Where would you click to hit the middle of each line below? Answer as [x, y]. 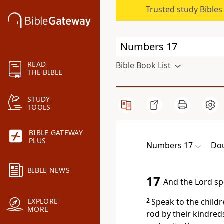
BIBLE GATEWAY [56, 133]
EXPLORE [43, 201]
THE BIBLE [45, 72]
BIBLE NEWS [49, 170]
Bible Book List [143, 65]
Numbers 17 [170, 145]
